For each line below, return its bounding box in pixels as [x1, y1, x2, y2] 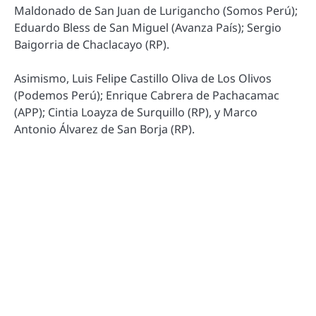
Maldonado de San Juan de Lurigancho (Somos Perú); [14, 2, 298, 18]
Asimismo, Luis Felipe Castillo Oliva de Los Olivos [14, 70, 272, 86]
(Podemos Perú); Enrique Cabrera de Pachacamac [14, 87, 279, 103]
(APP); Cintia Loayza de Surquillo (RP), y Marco [14, 104, 257, 120]
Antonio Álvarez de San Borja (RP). [14, 121, 195, 137]
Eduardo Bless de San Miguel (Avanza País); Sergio [14, 19, 281, 35]
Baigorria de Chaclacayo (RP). [14, 36, 169, 52]
